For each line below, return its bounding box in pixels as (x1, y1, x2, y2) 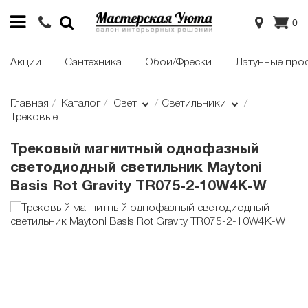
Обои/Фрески (145, 58, 212, 68)
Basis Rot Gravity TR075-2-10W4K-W (10, 180, 267, 194)
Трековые (10, 113, 58, 123)
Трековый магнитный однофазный (10, 143, 259, 157)
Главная (10, 99, 49, 109)
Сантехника (65, 58, 122, 68)
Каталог (61, 99, 101, 109)
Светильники (161, 99, 229, 109)
